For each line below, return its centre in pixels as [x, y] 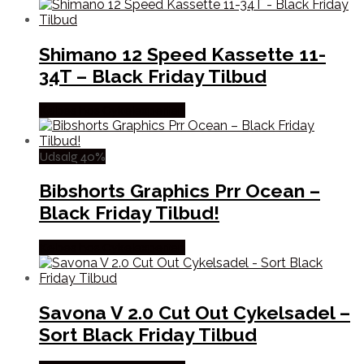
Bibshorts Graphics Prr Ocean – [180, 191]
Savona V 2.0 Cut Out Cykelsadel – [195, 312]
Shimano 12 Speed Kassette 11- [182, 54]
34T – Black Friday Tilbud [153, 76]
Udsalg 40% [72, 157]
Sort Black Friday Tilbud [148, 334]
